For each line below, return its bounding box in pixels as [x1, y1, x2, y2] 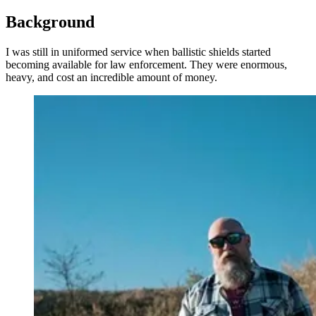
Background [6, 13, 95, 32]
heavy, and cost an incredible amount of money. [6, 71, 217, 83]
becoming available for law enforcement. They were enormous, [6, 59, 287, 71]
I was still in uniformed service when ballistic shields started [6, 46, 271, 58]
